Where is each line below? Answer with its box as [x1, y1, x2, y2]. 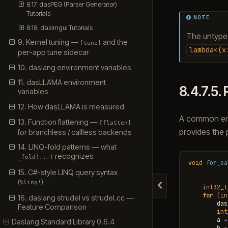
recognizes [53, 152, 94, 161]
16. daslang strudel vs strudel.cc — [17, 193, 134, 202]
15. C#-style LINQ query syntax [17, 167, 118, 177]
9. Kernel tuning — [17, 38, 80, 47]
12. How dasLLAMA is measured [17, 102, 124, 111]
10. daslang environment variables [17, 63, 131, 72]
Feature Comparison [17, 202, 87, 211]
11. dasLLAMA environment [17, 78, 106, 87]
